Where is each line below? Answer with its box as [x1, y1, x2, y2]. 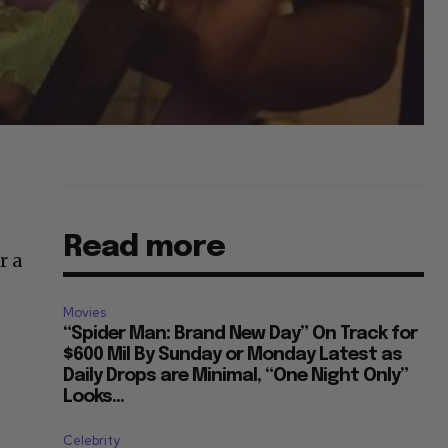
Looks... [63, 387, 125, 406]
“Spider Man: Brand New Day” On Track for [63, 324, 418, 343]
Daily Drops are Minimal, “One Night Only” [63, 366, 409, 385]
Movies [63, 303, 107, 321]
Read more [63, 231, 226, 263]
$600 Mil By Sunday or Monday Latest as [63, 345, 403, 364]
